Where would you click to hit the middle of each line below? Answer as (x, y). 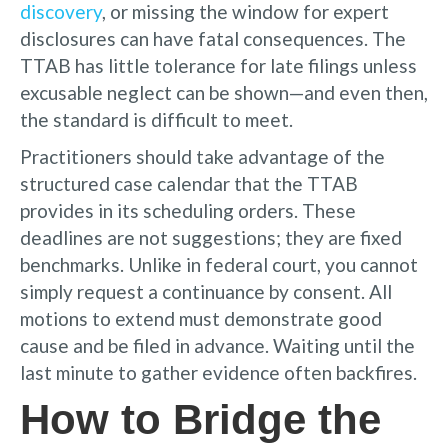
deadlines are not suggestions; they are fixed (211, 237)
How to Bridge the (200, 419)
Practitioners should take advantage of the (202, 156)
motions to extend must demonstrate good (201, 318)
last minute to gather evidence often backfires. (218, 372)
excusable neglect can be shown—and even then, (224, 92)
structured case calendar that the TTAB (189, 183)
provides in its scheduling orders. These (188, 210)
